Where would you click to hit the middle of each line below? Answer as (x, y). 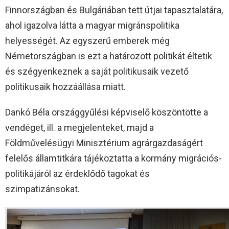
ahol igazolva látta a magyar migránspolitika (92, 25)
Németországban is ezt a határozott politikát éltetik (109, 56)
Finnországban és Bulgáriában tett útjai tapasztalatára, (114, 10)
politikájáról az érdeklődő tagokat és (77, 173)
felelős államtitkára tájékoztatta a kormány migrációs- (113, 158)
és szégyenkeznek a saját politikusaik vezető (97, 71)
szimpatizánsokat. (42, 189)
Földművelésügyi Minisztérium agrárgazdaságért (104, 143)
